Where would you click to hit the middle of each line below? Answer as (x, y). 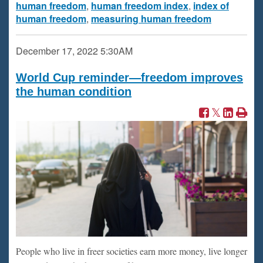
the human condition (74, 92)
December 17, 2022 (57, 51)
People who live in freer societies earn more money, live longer (131, 251)
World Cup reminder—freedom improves (129, 77)
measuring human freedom (151, 18)
